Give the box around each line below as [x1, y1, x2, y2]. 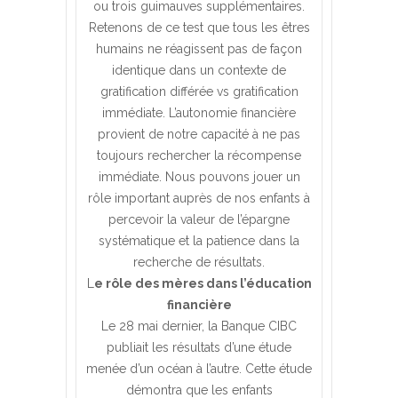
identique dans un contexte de [112, 62, 286, 77]
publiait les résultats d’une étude [107, 339, 291, 354]
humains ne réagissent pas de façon [96, 41, 302, 56]
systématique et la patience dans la [99, 233, 299, 248]
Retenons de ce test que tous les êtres [88, 20, 310, 35]
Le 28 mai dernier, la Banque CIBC [101, 318, 297, 333]
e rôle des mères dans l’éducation [93, 275, 312, 291]
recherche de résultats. [133, 254, 265, 269]
